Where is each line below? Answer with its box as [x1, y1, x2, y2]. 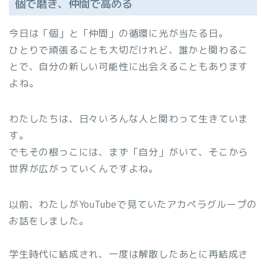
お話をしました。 [9, 214, 89, 228]
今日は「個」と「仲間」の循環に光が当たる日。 [9, 27, 229, 40]
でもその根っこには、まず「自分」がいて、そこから [9, 145, 249, 159]
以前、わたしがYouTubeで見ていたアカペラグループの [9, 198, 257, 211]
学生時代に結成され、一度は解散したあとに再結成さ [9, 248, 249, 261]
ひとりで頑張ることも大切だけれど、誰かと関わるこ [9, 43, 249, 57]
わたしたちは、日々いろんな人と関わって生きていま [9, 112, 249, 126]
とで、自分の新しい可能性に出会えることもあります [9, 60, 249, 74]
